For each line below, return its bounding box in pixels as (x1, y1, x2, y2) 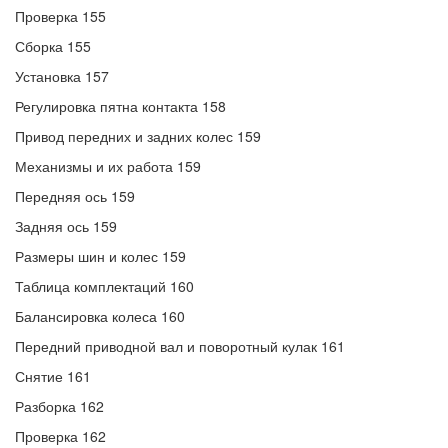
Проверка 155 (15, 6, 106, 26)
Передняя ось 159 (15, 186, 135, 206)
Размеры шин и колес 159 (15, 246, 186, 266)
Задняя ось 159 (15, 216, 117, 236)
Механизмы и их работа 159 (15, 156, 201, 176)
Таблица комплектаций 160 (15, 276, 194, 296)
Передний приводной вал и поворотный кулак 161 (15, 336, 345, 356)
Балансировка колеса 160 (15, 306, 185, 326)
